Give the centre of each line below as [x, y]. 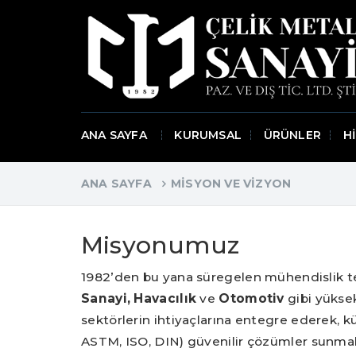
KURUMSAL [208, 135]
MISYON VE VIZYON [231, 183]
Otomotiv [252, 299]
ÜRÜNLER [292, 135]
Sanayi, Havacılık [139, 299]
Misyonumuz [160, 246]
